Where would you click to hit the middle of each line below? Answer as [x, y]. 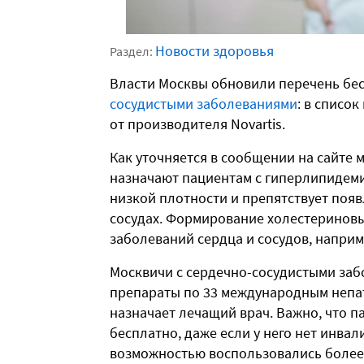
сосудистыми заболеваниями [204, 104]
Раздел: [132, 52]
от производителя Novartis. [197, 124]
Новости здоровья [214, 51]
